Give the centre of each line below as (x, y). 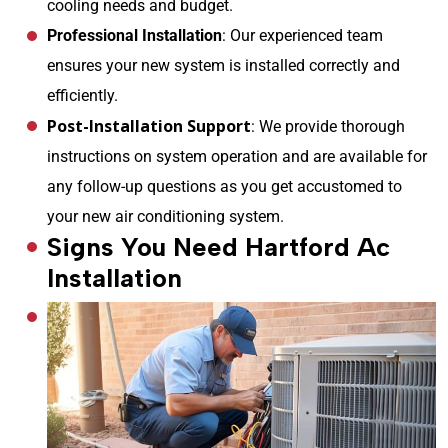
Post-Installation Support (149, 125)
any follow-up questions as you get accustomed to (224, 186)
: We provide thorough (328, 126)
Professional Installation (134, 35)
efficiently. (82, 95)
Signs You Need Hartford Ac (218, 246)
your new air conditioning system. (165, 216)
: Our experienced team (302, 35)
